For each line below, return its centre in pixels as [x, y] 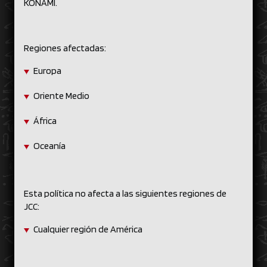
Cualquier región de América [89, 229]
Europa [49, 71]
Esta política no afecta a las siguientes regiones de [125, 193]
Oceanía [51, 146]
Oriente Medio [63, 96]
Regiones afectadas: [66, 48]
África [46, 121]
